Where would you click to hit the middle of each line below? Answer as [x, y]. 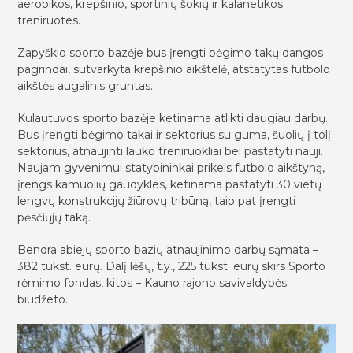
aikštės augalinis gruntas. [85, 86]
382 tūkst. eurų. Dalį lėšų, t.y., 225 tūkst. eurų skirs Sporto [172, 266]
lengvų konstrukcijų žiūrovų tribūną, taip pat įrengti [157, 201]
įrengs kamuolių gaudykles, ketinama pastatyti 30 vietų [170, 184]
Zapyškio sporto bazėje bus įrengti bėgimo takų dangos [171, 53]
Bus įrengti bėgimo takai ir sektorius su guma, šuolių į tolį [175, 135]
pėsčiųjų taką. [54, 217]
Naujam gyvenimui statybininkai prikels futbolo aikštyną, [171, 168]
